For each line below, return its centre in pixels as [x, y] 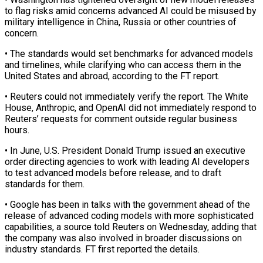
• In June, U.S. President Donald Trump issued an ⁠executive [125, 150]
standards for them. [45, 184]
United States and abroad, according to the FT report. [112, 76]
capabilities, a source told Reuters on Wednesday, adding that [131, 227]
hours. [17, 130]
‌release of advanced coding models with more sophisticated [129, 215]
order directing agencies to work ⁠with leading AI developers [127, 161]
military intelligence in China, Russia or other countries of [121, 22]
